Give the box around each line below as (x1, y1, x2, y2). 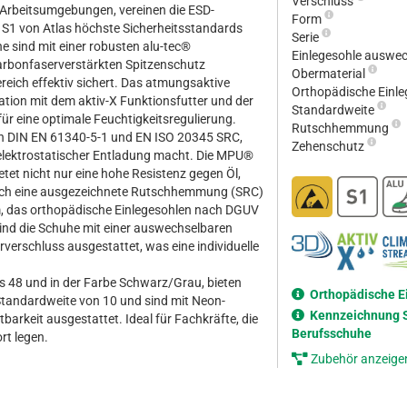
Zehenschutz (292, 138, 367, 154)
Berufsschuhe (292, 325, 372, 341)
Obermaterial (292, 65, 368, 81)
